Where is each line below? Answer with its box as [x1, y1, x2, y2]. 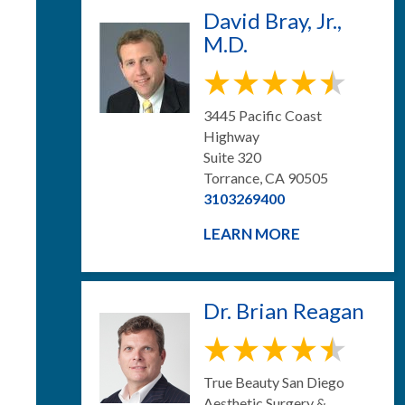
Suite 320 [203, 148, 261, 165]
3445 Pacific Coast [203, 107, 322, 124]
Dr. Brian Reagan [203, 297, 364, 324]
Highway [203, 127, 259, 145]
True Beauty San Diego [203, 373, 344, 391]
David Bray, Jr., [203, 7, 342, 33]
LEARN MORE [203, 224, 300, 243]
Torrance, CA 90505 [203, 169, 328, 186]
